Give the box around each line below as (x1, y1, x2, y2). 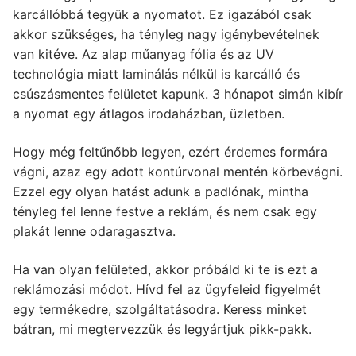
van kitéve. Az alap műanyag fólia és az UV (13, 46, 274, 63)
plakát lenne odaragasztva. (13, 223, 176, 240)
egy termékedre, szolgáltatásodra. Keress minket (13, 300, 307, 317)
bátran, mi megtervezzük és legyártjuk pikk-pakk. (13, 320, 311, 337)
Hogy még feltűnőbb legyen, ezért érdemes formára (13, 144, 327, 161)
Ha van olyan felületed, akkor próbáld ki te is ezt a (13, 261, 318, 277)
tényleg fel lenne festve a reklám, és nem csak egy (13, 203, 317, 220)
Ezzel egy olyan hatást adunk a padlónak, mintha (13, 184, 308, 200)
